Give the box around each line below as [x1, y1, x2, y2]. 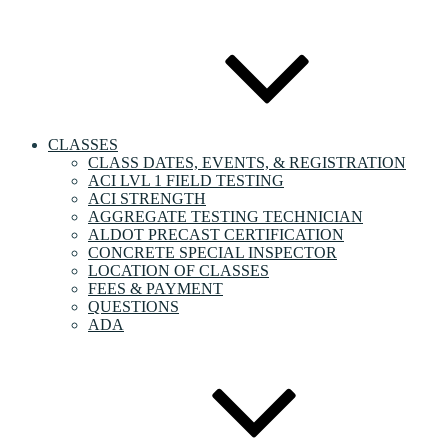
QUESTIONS [88, 298, 179, 315]
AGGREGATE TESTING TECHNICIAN [88, 208, 363, 225]
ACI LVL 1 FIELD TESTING [88, 172, 284, 189]
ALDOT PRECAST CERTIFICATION [88, 226, 344, 243]
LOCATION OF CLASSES [88, 262, 269, 279]
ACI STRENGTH [88, 190, 206, 207]
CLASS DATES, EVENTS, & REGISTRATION [88, 154, 406, 171]
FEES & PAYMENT [88, 280, 223, 297]
